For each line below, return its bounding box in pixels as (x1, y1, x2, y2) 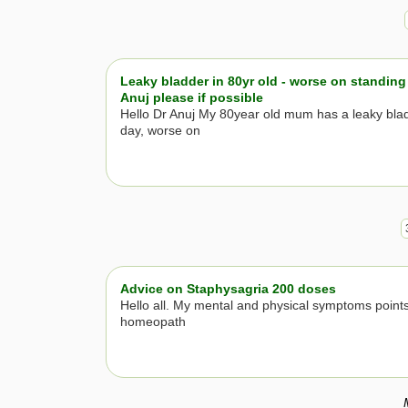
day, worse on (120, 122, 200, 138)
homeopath (120, 314, 186, 330)
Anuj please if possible (120, 89, 263, 105)
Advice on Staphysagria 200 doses (120, 281, 336, 297)
